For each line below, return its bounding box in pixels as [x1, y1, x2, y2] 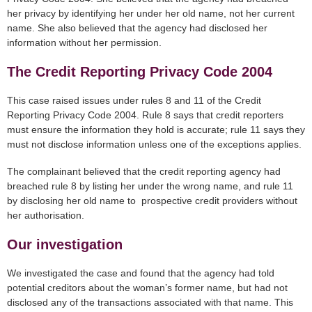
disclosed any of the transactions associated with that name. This [7, 297, 293, 309]
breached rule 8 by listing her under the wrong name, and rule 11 [7, 180, 293, 192]
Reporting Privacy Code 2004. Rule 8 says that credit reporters [7, 109, 283, 121]
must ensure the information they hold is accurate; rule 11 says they [7, 124, 305, 136]
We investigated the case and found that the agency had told [7, 267, 274, 279]
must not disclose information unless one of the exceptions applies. [7, 139, 302, 150]
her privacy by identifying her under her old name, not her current [7, 8, 295, 19]
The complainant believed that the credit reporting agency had [7, 166, 281, 178]
